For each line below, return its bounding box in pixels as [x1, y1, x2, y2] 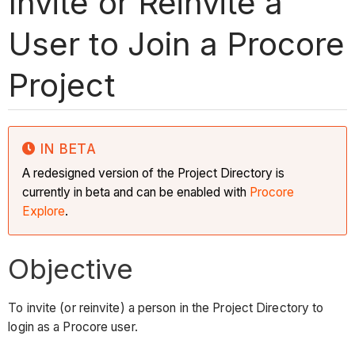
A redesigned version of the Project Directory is [22, 165, 285, 181]
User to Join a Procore [8, 24, 345, 63]
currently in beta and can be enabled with [22, 184, 247, 200]
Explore [22, 203, 66, 219]
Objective [8, 251, 134, 285]
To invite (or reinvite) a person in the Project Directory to [8, 300, 324, 316]
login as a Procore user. [8, 319, 141, 335]
